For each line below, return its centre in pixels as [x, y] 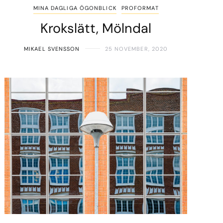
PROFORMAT [140, 8]
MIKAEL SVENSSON [52, 49]
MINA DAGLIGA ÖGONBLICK [75, 8]
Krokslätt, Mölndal [96, 28]
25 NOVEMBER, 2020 [136, 49]
